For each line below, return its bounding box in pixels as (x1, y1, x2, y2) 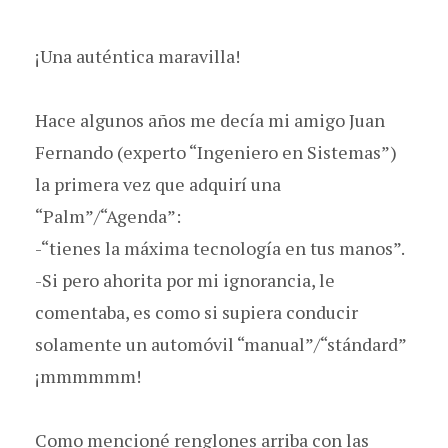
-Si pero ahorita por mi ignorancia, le (35, 267, 335, 292)
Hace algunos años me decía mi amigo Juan (35, 107, 385, 132)
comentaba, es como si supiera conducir (35, 299, 358, 324)
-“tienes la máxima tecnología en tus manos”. (35, 235, 405, 260)
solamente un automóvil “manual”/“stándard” (35, 331, 407, 356)
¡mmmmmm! (35, 363, 141, 388)
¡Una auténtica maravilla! (35, 43, 240, 68)
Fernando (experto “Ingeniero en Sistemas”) (35, 139, 397, 164)
